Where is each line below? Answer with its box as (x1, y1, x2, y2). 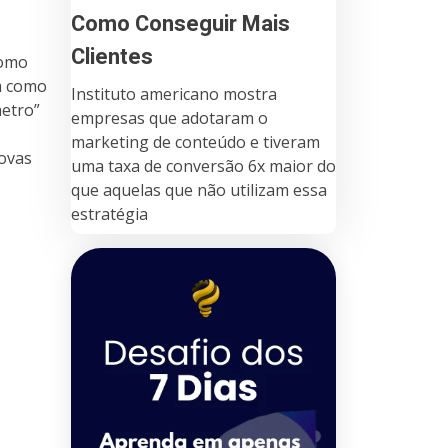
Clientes (71, 40, 153, 73)
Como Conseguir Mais (71, 7, 290, 40)
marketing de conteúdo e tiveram (71, 130, 320, 153)
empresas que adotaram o (71, 106, 268, 129)
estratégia (71, 202, 148, 225)
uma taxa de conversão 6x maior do (71, 154, 336, 177)
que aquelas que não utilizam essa (71, 178, 327, 201)
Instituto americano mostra (71, 82, 277, 105)
